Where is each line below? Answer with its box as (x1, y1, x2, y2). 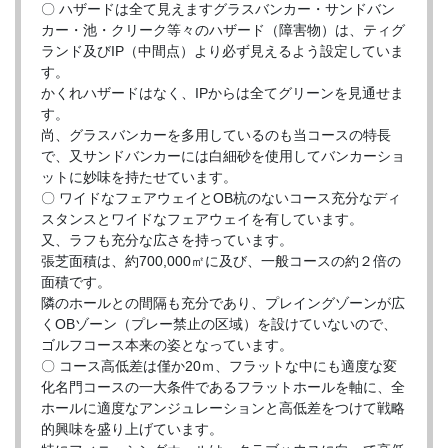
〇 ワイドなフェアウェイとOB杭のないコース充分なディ (41, 190, 401, 207)
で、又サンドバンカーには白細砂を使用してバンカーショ (41, 148, 405, 165)
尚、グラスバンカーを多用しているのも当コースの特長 (41, 127, 391, 144)
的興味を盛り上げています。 (41, 421, 223, 438)
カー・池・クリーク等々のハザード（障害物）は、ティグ (41, 22, 405, 39)
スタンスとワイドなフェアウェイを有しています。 (41, 211, 363, 228)
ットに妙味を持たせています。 (41, 169, 237, 186)
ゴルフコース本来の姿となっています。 (41, 337, 293, 354)
